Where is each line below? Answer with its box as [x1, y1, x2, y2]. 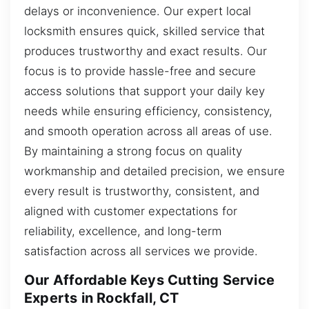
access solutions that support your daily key [24, 83, 265, 98]
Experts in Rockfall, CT [24, 290, 179, 307]
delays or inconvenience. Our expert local [24, 3, 251, 18]
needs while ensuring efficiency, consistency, [24, 103, 272, 118]
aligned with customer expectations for [24, 203, 237, 218]
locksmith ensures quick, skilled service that [24, 23, 265, 38]
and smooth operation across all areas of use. [24, 123, 272, 138]
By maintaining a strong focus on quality [24, 143, 242, 158]
